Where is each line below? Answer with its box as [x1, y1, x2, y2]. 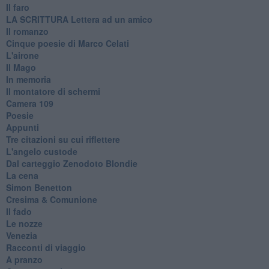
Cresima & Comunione [5, 193, 97, 205]
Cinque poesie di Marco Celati [5, 37, 129, 49]
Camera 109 [5, 97, 53, 109]
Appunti [5, 121, 39, 133]
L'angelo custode [5, 145, 77, 157]
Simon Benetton [5, 181, 72, 193]
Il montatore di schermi [5, 85, 100, 97]
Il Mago [5, 61, 36, 73]
